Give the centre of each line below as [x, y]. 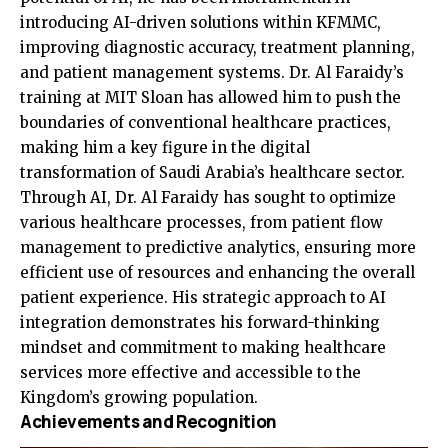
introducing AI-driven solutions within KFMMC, [200, 22]
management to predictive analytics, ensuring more [218, 247]
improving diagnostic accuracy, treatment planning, [217, 47]
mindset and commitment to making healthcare [203, 347]
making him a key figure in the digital [165, 147]
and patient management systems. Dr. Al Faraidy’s [212, 72]
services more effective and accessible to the [190, 372]
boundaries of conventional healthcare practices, [205, 122]
